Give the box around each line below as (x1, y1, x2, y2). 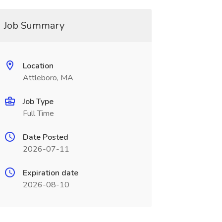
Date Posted (22, 132, 68, 143)
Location (22, 60, 54, 71)
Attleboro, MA (22, 72, 73, 83)
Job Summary (3, 19, 64, 32)
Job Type (22, 96, 54, 107)
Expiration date (22, 167, 78, 178)
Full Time (22, 108, 54, 119)
